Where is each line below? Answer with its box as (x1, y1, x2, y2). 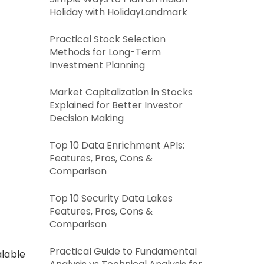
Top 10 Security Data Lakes (49, 192, 173, 205)
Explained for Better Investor (49, 98, 183, 112)
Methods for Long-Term (49, 45, 161, 59)
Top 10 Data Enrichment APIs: (49, 138, 184, 152)
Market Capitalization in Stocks (49, 85, 193, 99)
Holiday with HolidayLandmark (49, 5, 187, 19)
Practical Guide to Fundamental (49, 245, 197, 258)
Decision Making (49, 111, 124, 125)
